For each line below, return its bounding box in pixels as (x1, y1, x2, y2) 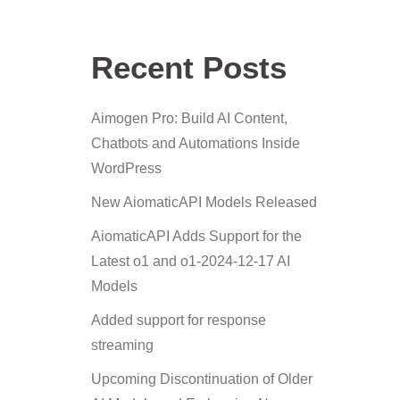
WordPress (91, 161, 162, 176)
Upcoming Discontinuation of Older (91, 371, 312, 387)
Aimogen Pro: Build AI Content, (91, 111, 287, 126)
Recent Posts (91, 50, 287, 85)
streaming (91, 337, 154, 353)
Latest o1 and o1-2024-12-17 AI (91, 254, 290, 269)
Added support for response (91, 312, 266, 328)
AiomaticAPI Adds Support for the (91, 229, 302, 244)
